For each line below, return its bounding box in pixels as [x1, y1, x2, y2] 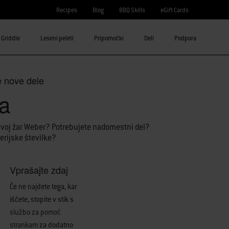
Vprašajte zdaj [10, 163, 68, 176]
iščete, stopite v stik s [10, 195, 74, 204]
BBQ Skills [119, 6, 145, 14]
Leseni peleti [40, 34, 74, 42]
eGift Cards [161, 6, 189, 14]
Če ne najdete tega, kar [10, 182, 77, 191]
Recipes [56, 6, 77, 14]
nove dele [1, 74, 44, 87]
